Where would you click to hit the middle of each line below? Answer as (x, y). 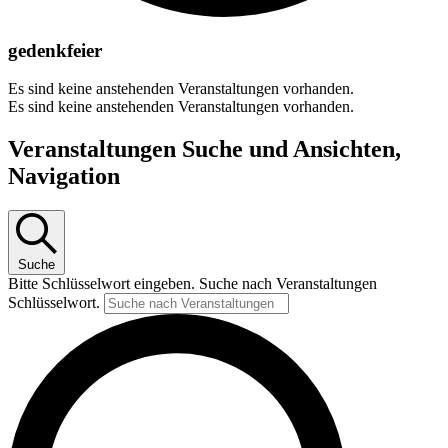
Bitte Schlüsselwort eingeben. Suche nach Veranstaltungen (192, 284)
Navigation (64, 176)
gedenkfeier (55, 50)
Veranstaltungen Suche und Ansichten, (204, 149)
